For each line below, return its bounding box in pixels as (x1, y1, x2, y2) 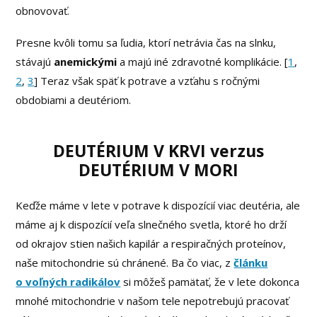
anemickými (54, 54, 117, 69)
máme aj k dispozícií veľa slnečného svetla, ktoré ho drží (16, 217, 287, 232)
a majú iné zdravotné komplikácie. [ (117, 54, 289, 69)
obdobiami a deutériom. (16, 93, 132, 108)
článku (234, 255, 268, 270)
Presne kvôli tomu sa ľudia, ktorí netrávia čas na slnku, (16, 35, 277, 50)
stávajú (16, 54, 54, 69)
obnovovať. (16, 4, 70, 18)
